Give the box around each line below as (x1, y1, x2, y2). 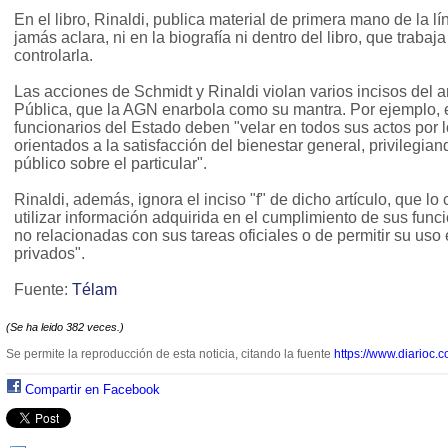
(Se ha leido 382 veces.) (6, 321, 124, 334)
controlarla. (14, 47, 93, 65)
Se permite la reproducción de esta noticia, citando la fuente (6, 347, 334, 362)
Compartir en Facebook (25, 382, 160, 398)
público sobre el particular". (14, 155, 207, 173)
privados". (14, 245, 85, 263)
